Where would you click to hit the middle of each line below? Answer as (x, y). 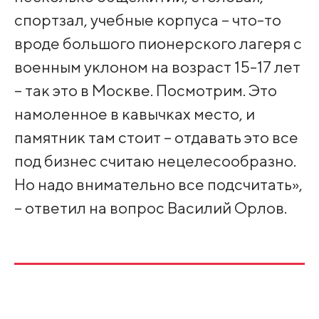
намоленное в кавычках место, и (134, 114)
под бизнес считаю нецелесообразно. (155, 161)
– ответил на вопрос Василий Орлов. (150, 208)
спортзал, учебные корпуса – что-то (147, 20)
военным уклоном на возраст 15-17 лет (157, 67)
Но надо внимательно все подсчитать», (158, 184)
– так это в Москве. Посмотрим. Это (145, 90)
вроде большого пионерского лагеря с (158, 43)
